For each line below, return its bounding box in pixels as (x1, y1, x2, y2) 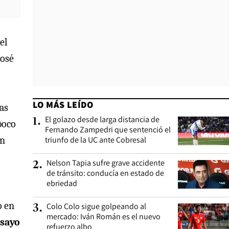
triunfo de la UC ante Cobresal (45, 134, 146, 145)
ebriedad (47, 178, 77, 189)
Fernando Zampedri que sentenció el (45, 124, 171, 135)
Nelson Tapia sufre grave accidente (47, 157, 165, 168)
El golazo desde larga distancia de (45, 114, 159, 125)
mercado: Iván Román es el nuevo (47, 211, 161, 222)
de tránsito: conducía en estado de (47, 168, 164, 178)
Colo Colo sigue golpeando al (47, 201, 146, 212)
